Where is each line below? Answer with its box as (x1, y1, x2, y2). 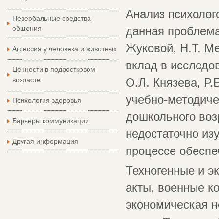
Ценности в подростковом (12, 66, 95, 73)
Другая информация (12, 137, 78, 145)
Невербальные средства (12, 14, 91, 22)
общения (12, 24, 42, 32)
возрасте (12, 76, 41, 84)
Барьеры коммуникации (12, 117, 89, 125)
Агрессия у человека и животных (12, 45, 117, 53)
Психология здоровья (12, 96, 81, 104)
